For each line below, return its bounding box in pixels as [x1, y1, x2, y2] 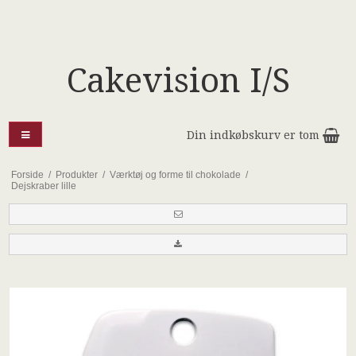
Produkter [55, 168, 98, 180]
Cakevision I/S [66, 60, 290, 100]
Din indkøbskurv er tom [186, 129, 323, 141]
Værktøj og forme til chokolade [109, 168, 241, 180]
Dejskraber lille [10, 180, 76, 192]
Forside [10, 168, 44, 180]
